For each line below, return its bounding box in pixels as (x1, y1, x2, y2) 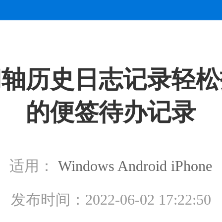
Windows (58, 158, 115, 174)
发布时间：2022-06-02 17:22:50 (10, 191, 211, 208)
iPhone (171, 158, 213, 174)
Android (117, 158, 167, 174)
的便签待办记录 (26, 99, 196, 126)
